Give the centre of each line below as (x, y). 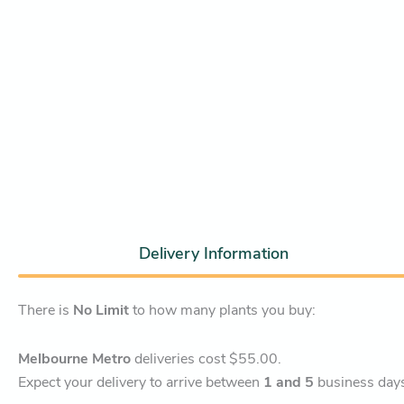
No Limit (101, 310)
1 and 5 (289, 382)
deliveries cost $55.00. (206, 358)
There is (46, 310)
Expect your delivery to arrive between (141, 382)
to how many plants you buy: (222, 310)
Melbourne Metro (74, 358)
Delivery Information (214, 253)
